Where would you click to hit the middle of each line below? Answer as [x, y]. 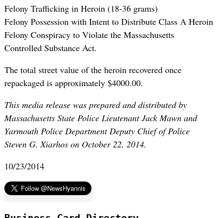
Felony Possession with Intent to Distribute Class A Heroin [109, 21]
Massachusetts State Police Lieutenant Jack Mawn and [100, 118]
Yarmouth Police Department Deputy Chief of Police [97, 131]
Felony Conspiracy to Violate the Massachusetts [89, 34]
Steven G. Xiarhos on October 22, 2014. [75, 144]
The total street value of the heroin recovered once [93, 69]
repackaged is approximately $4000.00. [73, 82]
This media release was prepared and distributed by [95, 104]
